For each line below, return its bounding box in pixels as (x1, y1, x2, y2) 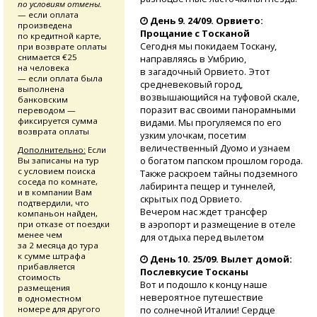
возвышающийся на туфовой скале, (139, 91, 299, 104)
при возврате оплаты (18, 40, 107, 52)
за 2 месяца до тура (18, 240, 98, 251)
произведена (18, 19, 72, 30)
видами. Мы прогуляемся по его (139, 116, 282, 129)
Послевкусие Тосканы (139, 265, 248, 279)
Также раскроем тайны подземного (139, 167, 298, 180)
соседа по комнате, (18, 176, 98, 188)
